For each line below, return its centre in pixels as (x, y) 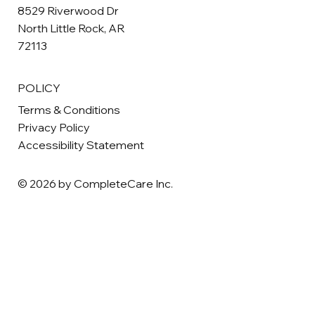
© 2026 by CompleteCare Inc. (96, 184)
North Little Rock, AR (71, 28)
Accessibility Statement (81, 145)
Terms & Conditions (69, 110)
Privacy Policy (54, 128)
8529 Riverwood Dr (69, 11)
